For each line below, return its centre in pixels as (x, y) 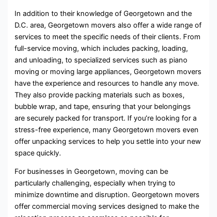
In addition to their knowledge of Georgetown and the (103, 13)
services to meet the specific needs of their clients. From (108, 37)
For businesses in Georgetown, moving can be (92, 172)
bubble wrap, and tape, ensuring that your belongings (103, 106)
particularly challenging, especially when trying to (95, 183)
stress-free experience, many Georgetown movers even (107, 130)
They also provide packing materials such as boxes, (100, 95)
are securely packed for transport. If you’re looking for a (106, 118)
